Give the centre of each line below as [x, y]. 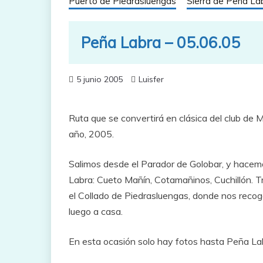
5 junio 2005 [100, 80]
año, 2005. [91, 134]
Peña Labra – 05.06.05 [160, 42]
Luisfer [151, 80]
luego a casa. [96, 212]
